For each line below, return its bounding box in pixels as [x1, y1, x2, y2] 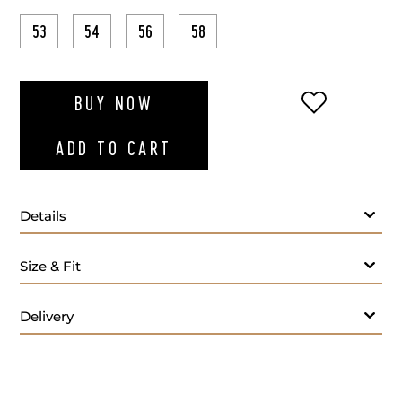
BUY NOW [74, 92, 153, 115]
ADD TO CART [56, 137, 172, 160]
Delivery [20, 308, 74, 326]
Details [20, 207, 66, 225]
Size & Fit [20, 258, 81, 275]
